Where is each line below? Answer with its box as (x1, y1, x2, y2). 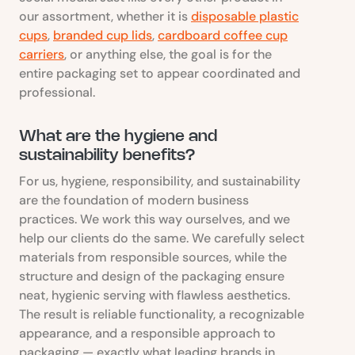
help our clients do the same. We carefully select (19, 229, 304, 246)
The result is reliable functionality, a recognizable (19, 305, 304, 323)
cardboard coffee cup (158, 26, 288, 44)
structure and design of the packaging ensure (19, 267, 284, 284)
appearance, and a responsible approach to (19, 324, 276, 342)
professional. (19, 83, 95, 101)
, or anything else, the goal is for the (64, 45, 272, 63)
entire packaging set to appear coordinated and (19, 64, 300, 82)
